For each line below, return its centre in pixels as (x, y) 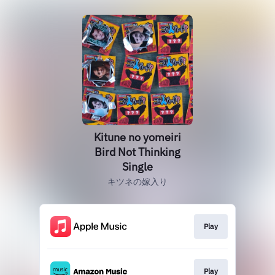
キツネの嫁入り (137, 182)
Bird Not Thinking (137, 152)
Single (137, 167)
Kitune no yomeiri (137, 137)
